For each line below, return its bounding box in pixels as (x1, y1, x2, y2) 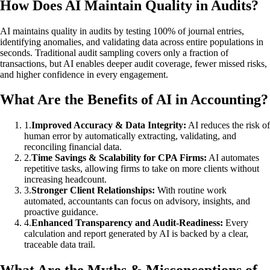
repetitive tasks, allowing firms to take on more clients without (24, 163, 259, 174)
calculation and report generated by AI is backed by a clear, (24, 228, 248, 239)
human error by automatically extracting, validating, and (24, 131, 236, 142)
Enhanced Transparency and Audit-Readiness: (31, 218, 223, 228)
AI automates (207, 152, 259, 163)
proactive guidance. (24, 207, 98, 218)
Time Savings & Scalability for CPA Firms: (31, 152, 207, 163)
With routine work (155, 185, 227, 196)
